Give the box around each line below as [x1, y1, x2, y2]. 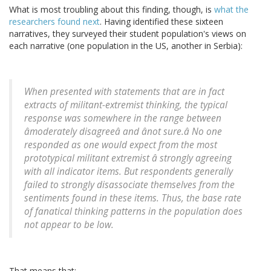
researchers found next [9, 16, 100, 28]
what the [214, 4, 249, 16]
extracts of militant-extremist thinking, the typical [24, 99, 227, 112]
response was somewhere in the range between [24, 112, 221, 125]
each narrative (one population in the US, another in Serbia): [9, 40, 243, 52]
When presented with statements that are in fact [24, 85, 224, 99]
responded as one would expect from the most [24, 139, 217, 152]
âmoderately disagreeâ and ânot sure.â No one [24, 125, 222, 139]
